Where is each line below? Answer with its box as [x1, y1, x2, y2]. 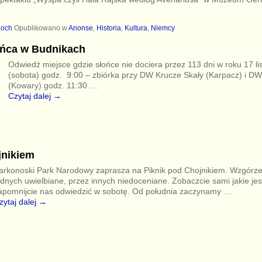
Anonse [68, 24, 93, 33]
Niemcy [150, 24, 175, 33]
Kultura [124, 24, 147, 33]
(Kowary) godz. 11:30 [8, 81, 89, 91]
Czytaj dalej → [8, 91, 61, 101]
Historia [96, 24, 121, 33]
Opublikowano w [13, 24, 67, 33]
